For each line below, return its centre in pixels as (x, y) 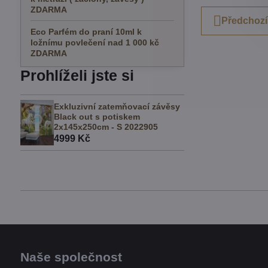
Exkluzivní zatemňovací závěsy (117, 106)
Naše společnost (71, 257)
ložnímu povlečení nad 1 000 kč (95, 42)
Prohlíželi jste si (77, 76)
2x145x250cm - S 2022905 (106, 127)
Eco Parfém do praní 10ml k (86, 32)
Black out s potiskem (97, 116)
